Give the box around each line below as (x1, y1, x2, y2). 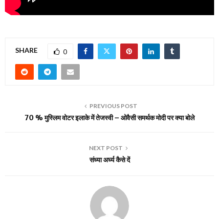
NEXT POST (88, 144, 123, 152)
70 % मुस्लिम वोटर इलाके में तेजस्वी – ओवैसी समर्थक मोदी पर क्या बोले (24, 113, 195, 122)
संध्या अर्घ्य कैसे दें (89, 155, 130, 164)
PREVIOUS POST (89, 102, 137, 109)
